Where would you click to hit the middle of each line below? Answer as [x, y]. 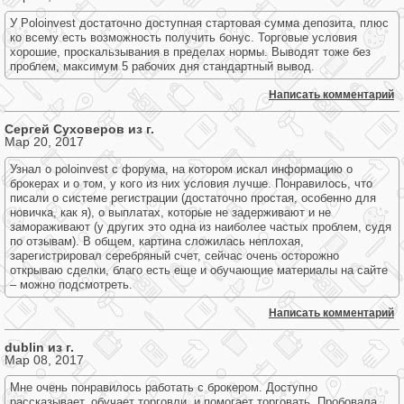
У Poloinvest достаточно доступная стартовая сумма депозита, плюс [199, 23]
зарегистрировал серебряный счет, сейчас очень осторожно [174, 256]
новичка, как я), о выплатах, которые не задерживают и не [170, 212]
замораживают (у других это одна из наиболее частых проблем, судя [201, 227]
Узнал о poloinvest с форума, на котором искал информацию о [181, 169]
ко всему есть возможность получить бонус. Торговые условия [184, 37]
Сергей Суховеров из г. [79, 129]
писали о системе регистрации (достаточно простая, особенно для [193, 198]
